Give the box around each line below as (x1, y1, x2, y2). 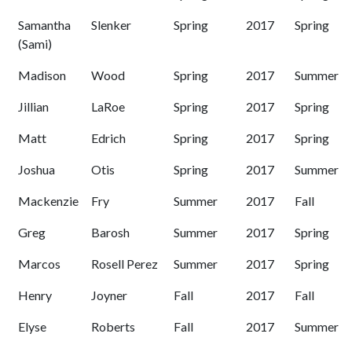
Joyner (91, 288, 127, 303)
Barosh (91, 225, 130, 240)
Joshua (18, 162, 55, 178)
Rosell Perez (91, 256, 158, 272)
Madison (18, 68, 66, 83)
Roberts (91, 319, 135, 335)
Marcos (18, 256, 60, 272)
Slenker (91, 17, 131, 33)
